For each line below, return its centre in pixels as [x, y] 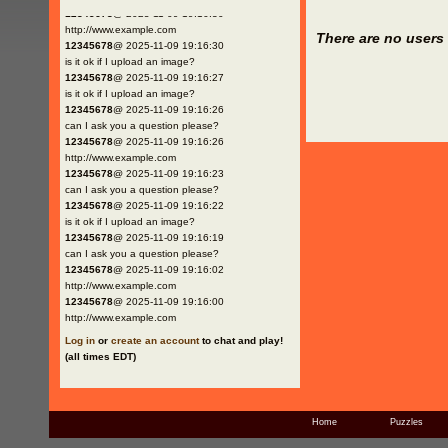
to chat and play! [240, 340]
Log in [79, 340]
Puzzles [406, 422]
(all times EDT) [100, 356]
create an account [154, 340]
